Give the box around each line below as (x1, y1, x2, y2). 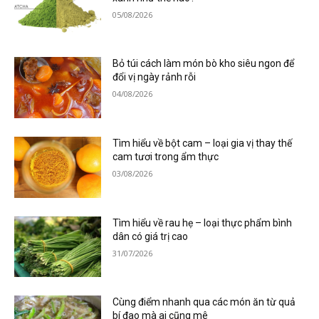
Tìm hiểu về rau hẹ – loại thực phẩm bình (113, 216, 293, 229)
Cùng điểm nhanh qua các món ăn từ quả (113, 296, 296, 308)
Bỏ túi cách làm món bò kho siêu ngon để (113, 58, 295, 70)
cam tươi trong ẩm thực (113, 151, 219, 163)
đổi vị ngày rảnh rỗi (113, 71, 197, 83)
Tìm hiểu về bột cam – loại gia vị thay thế (113, 137, 293, 150)
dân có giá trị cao (113, 230, 189, 242)
